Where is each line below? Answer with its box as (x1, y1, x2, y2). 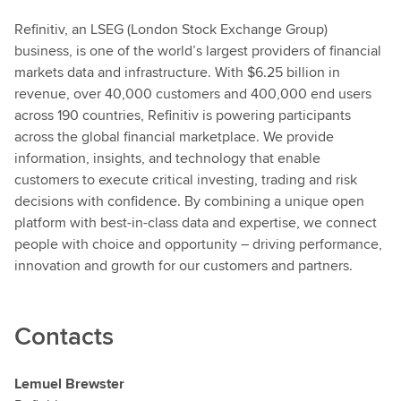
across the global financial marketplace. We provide (14, 126, 334, 147)
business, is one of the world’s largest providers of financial (14, 40, 381, 61)
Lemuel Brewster (14, 373, 124, 394)
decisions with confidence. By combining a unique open (14, 191, 364, 211)
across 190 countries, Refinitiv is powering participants (14, 105, 351, 125)
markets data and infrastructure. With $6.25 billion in (14, 62, 340, 82)
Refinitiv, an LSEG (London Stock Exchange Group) (14, 19, 328, 39)
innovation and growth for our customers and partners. (14, 255, 353, 276)
